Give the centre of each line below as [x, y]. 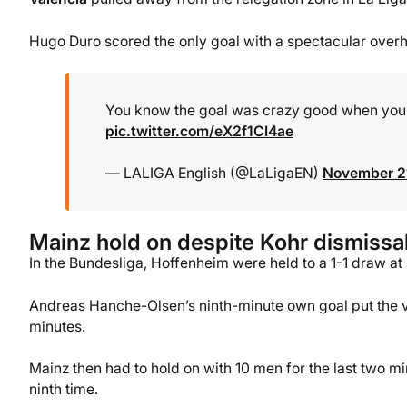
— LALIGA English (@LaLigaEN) [214, 174]
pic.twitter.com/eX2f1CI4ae [199, 131]
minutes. [57, 326]
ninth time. [64, 389]
